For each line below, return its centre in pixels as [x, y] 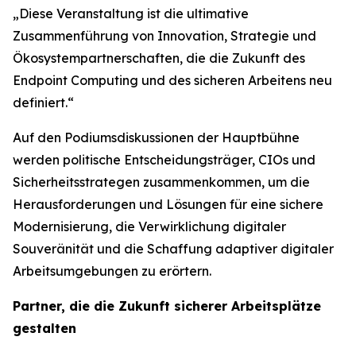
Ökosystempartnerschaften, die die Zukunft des [159, 58]
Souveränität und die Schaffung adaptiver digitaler [173, 249]
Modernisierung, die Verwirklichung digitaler [149, 226]
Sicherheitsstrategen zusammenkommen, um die [161, 182]
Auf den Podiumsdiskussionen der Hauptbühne [156, 137]
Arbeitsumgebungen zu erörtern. [112, 271]
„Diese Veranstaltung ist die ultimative [131, 14]
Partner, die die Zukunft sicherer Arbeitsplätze [167, 306]
